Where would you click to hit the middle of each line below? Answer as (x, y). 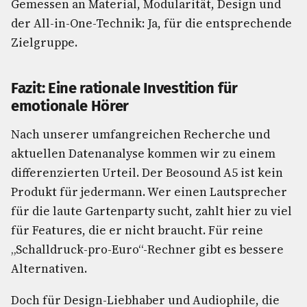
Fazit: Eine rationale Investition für (124, 88)
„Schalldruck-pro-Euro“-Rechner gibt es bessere (147, 249)
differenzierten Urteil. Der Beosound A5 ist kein (147, 173)
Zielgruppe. (44, 42)
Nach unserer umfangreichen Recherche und (140, 134)
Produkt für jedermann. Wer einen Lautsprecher (149, 192)
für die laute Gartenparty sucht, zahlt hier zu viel (151, 211)
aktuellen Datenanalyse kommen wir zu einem (143, 153)
